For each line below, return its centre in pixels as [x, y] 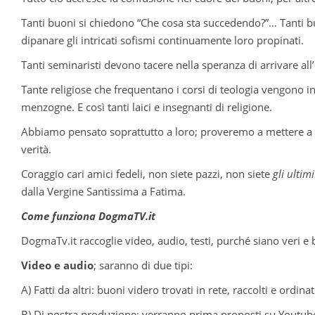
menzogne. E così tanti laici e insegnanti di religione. [147, 107]
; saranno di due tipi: [143, 265]
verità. [36, 149]
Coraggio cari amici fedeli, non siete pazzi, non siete [147, 174]
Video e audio [57, 265]
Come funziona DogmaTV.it [88, 216]
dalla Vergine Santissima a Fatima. [103, 192]
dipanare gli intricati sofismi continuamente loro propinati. [162, 40]
